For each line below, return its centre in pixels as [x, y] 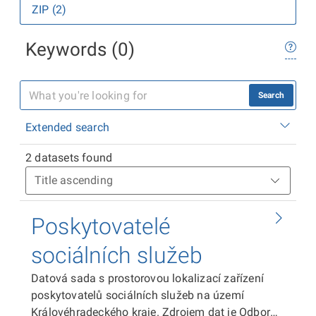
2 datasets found [69, 158]
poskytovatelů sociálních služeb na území [138, 295]
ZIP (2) [49, 10]
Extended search [67, 127]
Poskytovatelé [101, 226]
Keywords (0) [80, 49]
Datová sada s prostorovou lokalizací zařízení [147, 278]
